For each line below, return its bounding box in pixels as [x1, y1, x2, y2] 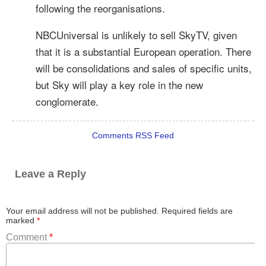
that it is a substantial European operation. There [36, 44, 251, 59]
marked [6, 215, 37, 225]
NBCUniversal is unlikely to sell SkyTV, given [36, 27, 237, 43]
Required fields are [161, 205, 233, 216]
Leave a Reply [15, 168, 86, 180]
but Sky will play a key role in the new [36, 77, 203, 93]
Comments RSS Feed [92, 131, 174, 141]
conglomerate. [36, 94, 99, 109]
